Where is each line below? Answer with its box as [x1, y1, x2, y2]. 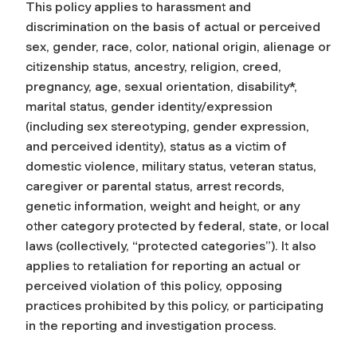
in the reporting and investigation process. [25, 317, 277, 333]
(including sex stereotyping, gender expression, [25, 118, 309, 134]
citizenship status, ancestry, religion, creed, [25, 58, 281, 74]
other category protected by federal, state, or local [25, 218, 329, 233]
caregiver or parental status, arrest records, [25, 178, 284, 194]
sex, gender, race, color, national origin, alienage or [25, 38, 331, 54]
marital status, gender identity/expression [25, 98, 273, 114]
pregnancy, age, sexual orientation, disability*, [25, 78, 297, 94]
